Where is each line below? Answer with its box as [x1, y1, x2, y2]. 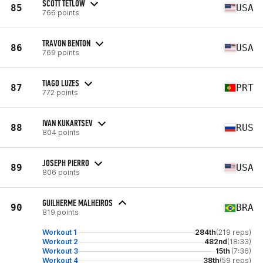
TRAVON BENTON [42, 37, 90, 49]
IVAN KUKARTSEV [42, 117, 93, 129]
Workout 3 [42, 247, 78, 255]
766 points [42, 8, 79, 17]
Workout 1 [42, 228, 77, 237]
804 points [42, 127, 80, 137]
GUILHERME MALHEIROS [42, 197, 113, 208]
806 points [42, 167, 80, 177]
